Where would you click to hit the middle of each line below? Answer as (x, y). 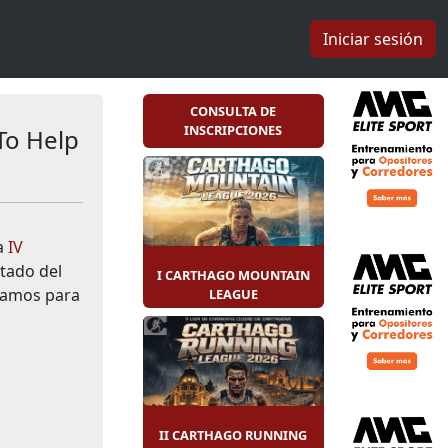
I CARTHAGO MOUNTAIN (233, 274)
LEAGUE (233, 293)
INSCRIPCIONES (233, 129)
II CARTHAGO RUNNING (233, 434)
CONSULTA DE (233, 110)
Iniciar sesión (373, 38)
